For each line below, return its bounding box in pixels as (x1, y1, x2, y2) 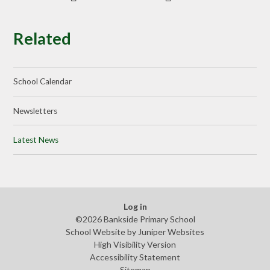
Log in (123, 201, 147, 212)
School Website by (66, 226, 138, 237)
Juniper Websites (138, 226, 204, 237)
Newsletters (13, 105, 58, 116)
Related (13, 28, 72, 49)
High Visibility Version (94, 239, 176, 250)
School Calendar (13, 77, 72, 87)
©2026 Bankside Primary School (75, 213, 195, 224)
